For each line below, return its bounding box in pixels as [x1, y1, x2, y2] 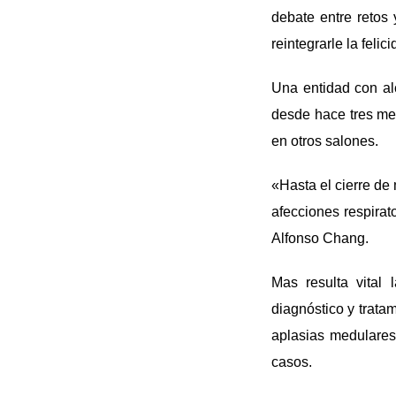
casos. [271, 354, 312, 369]
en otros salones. [271, 133, 378, 148]
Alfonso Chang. [271, 230, 369, 246]
